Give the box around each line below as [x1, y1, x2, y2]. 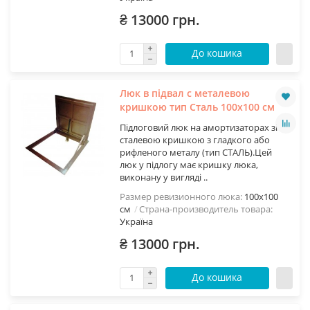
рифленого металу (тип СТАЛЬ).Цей [119, 145, 272, 158]
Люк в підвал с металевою [119, 86, 250, 100]
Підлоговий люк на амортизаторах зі [119, 120, 277, 134]
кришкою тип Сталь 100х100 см [119, 100, 275, 113]
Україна [119, 215, 153, 228]
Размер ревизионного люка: [119, 190, 244, 203]
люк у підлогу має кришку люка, [119, 158, 258, 171]
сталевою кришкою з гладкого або [119, 133, 270, 146]
